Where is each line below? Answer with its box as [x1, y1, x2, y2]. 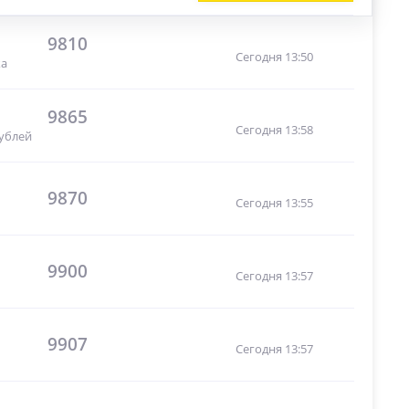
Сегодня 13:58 [235, 121, 313, 138]
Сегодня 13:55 [235, 194, 313, 211]
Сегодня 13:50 [235, 47, 313, 65]
